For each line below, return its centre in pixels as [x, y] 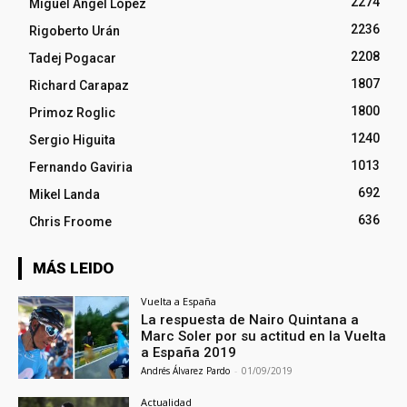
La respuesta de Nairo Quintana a [250, 319]
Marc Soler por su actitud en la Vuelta [264, 336]
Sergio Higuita [72, 139]
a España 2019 [189, 352]
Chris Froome [70, 221]
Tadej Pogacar [73, 58]
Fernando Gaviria [81, 167]
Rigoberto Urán [74, 30]
